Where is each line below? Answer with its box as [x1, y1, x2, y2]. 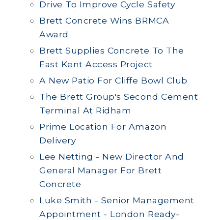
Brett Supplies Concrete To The [39, 45, 184, 55]
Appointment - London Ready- [39, 209, 180, 219]
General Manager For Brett [39, 165, 162, 175]
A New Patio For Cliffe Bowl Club [39, 75, 188, 85]
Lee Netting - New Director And [39, 151, 184, 162]
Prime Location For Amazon [39, 121, 167, 132]
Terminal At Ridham [39, 105, 132, 115]
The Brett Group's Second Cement [39, 91, 198, 102]
